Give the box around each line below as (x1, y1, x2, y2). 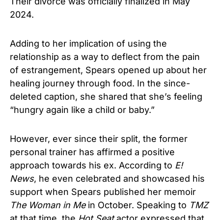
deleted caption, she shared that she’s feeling (10, 91, 202, 102)
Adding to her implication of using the (10, 38, 167, 49)
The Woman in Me (10, 199, 85, 210)
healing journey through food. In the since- (10, 78, 190, 88)
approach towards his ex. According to (10, 160, 175, 170)
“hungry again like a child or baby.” (10, 104, 155, 115)
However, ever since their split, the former (10, 133, 188, 144)
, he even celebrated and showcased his (34, 173, 205, 184)
